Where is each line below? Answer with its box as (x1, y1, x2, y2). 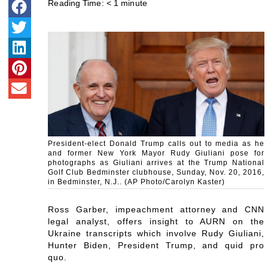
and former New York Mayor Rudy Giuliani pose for (48, 148, 264, 157)
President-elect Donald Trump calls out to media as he (48, 139, 264, 148)
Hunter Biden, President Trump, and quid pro (48, 240, 264, 250)
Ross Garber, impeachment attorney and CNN (48, 204, 264, 214)
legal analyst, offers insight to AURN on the (48, 216, 264, 226)
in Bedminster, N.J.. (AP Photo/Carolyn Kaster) (48, 177, 226, 186)
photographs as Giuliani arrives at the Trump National (48, 158, 264, 167)
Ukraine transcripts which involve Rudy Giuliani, (48, 228, 264, 238)
